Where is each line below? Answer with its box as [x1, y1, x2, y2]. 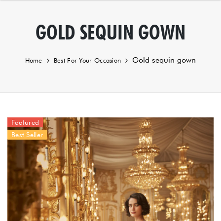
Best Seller [11, 131, 43, 139]
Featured [11, 118, 39, 126]
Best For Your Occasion [53, 56, 121, 64]
